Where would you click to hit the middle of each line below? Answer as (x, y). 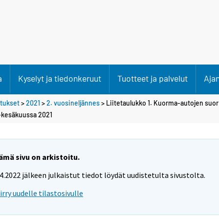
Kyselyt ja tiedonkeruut (60, 78)
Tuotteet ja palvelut (153, 78)
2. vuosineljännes (73, 103)
